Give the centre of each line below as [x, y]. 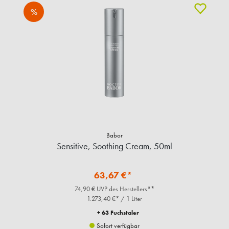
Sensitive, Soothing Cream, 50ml [114, 146]
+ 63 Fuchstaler [118, 213]
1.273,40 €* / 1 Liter [114, 199]
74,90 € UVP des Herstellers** [114, 189]
